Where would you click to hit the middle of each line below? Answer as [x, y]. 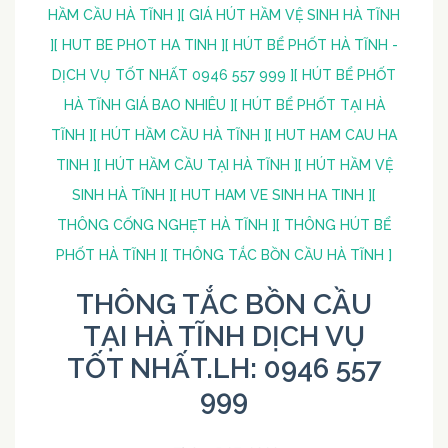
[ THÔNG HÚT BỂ [333, 225]
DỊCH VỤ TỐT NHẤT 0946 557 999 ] [173, 75]
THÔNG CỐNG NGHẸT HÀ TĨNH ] [166, 225]
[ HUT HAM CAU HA [332, 135]
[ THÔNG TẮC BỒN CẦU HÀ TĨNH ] [278, 255]
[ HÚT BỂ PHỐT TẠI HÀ [309, 105]
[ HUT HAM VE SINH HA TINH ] [272, 195]
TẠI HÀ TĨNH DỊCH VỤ [224, 337]
